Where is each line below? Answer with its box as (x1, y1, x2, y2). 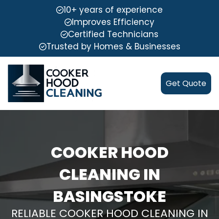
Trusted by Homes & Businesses (46, 41, 180, 52)
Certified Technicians (68, 28, 158, 40)
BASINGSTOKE (53, 185, 166, 208)
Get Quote (166, 78, 206, 89)
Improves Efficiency (72, 16, 154, 28)
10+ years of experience (64, 4, 163, 16)
